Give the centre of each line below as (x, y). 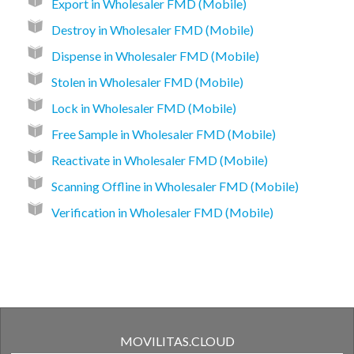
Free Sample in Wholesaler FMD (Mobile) (164, 134)
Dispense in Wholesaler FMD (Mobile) (155, 56)
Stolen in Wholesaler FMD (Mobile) (147, 82)
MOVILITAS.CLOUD (177, 341)
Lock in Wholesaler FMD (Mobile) (144, 108)
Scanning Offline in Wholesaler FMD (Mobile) (175, 186)
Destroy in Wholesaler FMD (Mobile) (153, 30)
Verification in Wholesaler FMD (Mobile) (162, 213)
